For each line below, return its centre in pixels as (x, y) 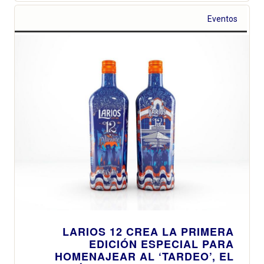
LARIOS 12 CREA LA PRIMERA (148, 232)
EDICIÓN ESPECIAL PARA (161, 244)
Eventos (223, 19)
